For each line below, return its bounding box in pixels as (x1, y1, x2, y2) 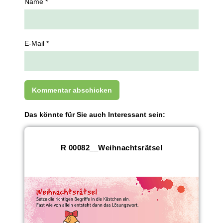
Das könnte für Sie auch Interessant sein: (24, 111, 166, 119)
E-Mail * (24, 40, 49, 48)
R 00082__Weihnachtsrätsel (60, 143, 162, 152)
